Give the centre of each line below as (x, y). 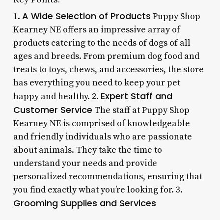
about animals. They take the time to (87, 150)
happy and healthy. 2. (57, 96)
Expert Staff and (136, 96)
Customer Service (53, 110)
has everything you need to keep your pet (96, 82)
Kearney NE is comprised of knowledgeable (101, 123)
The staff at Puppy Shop (141, 110)
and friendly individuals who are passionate (102, 137)
